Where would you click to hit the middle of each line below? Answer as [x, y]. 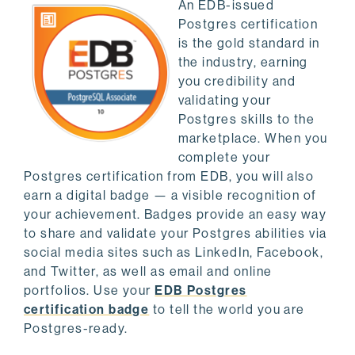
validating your [225, 101]
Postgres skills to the [246, 120]
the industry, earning [243, 63]
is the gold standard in [249, 44]
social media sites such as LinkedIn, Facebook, [174, 253]
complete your [224, 158]
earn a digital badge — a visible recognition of [170, 196]
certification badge [87, 310]
